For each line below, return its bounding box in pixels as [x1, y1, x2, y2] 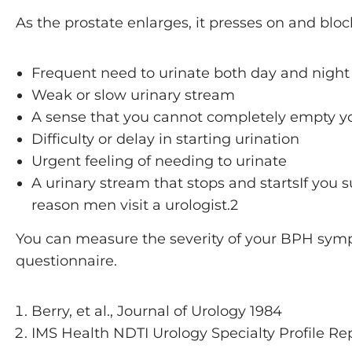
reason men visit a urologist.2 [31, 196, 238, 214]
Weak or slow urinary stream [31, 86, 235, 104]
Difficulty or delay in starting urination [31, 130, 299, 148]
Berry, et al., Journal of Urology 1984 [31, 302, 282, 320]
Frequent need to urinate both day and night [31, 64, 350, 82]
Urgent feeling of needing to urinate [31, 152, 287, 170]
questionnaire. [16, 252, 117, 269]
